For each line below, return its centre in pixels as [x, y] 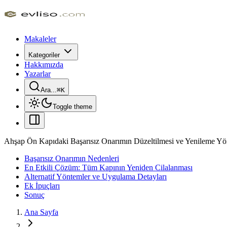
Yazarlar [37, 74]
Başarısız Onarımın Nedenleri [72, 158]
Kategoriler [44, 55]
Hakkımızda [44, 65]
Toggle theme [72, 107]
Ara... [49, 90]
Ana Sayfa [41, 212]
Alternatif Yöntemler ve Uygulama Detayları [96, 177]
